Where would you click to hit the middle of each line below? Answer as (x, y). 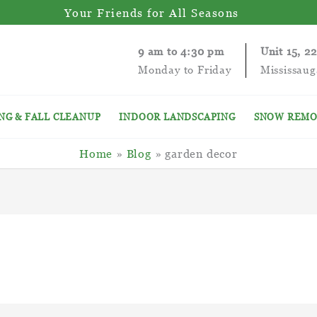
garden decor (201, 154)
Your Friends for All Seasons (151, 12)
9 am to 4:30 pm (181, 51)
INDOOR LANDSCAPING (177, 117)
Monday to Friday (184, 69)
